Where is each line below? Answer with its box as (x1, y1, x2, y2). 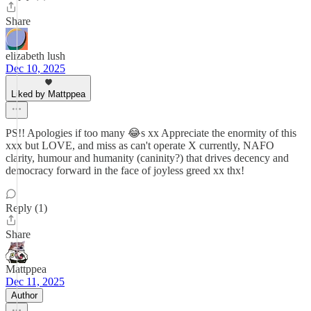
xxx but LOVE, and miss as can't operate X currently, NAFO (6, 140, 274, 151)
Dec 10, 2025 (6, 62, 65, 74)
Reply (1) (6, 202, 47, 214)
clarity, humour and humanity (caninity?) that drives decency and (6, 152, 289, 164)
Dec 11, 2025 (6, 276, 65, 287)
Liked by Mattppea (11, 89, 85, 99)
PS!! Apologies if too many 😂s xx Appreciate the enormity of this (6, 127, 296, 139)
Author (11, 290, 37, 301)
